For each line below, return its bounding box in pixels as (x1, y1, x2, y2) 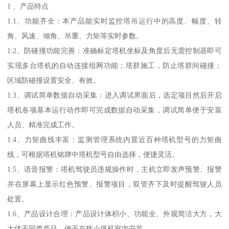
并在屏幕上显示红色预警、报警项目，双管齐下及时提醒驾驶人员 (7, 180, 222, 189)
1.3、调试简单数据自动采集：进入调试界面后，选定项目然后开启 (7, 91, 222, 100)
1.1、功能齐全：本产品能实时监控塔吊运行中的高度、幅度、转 (7, 17, 222, 26)
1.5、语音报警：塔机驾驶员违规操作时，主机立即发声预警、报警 (7, 165, 222, 174)
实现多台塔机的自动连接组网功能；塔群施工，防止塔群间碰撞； (7, 61, 222, 70)
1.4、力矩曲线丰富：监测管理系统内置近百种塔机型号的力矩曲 (7, 135, 222, 144)
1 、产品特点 (7, 2, 49, 11)
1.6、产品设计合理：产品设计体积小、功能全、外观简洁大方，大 (7, 210, 222, 218)
